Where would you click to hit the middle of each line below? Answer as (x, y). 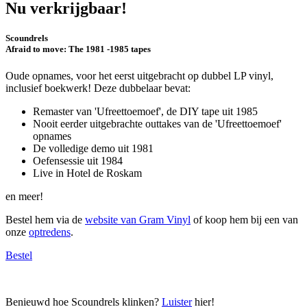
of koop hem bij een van (244, 220)
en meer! (24, 197)
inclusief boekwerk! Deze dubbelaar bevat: (98, 88)
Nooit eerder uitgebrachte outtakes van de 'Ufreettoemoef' (157, 124)
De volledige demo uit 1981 (93, 149)
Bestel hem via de (45, 220)
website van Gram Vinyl (138, 220)
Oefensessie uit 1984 (78, 161)
